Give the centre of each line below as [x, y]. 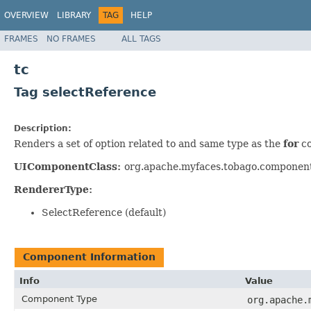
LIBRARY [74, 15]
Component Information [89, 257]
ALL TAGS [141, 39]
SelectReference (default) [104, 212]
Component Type [59, 299]
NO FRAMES [71, 39]
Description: [43, 128]
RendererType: [53, 189]
